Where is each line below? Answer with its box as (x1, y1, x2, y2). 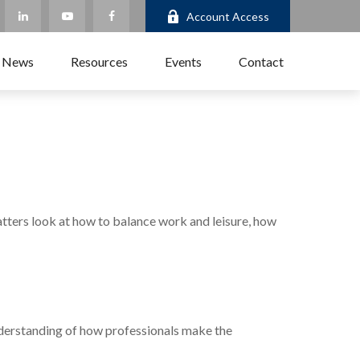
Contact (239, 53, 284, 69)
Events (165, 53, 202, 69)
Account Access (186, 9, 269, 23)
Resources (71, 53, 128, 69)
